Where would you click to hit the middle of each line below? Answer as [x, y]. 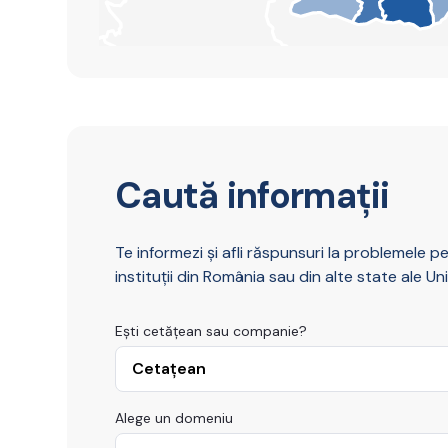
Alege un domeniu [174, 417]
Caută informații [252, 195]
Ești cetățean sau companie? [211, 330]
